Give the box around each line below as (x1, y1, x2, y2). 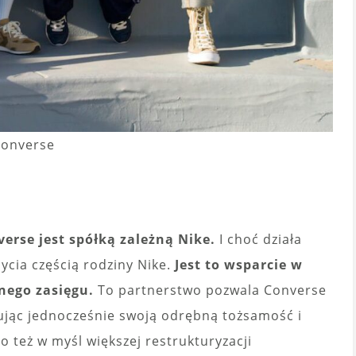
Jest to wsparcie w (175, 256, 303, 274)
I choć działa (215, 230, 302, 249)
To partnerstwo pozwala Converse (98, 281, 327, 300)
